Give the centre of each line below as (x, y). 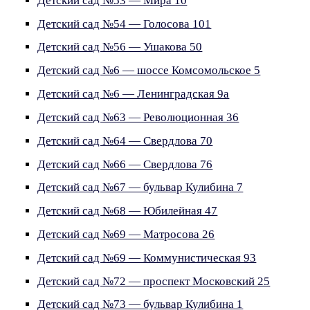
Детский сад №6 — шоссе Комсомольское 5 (149, 71)
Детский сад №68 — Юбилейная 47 (128, 211)
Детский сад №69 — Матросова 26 (126, 234)
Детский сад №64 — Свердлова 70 (125, 140)
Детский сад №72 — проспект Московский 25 (154, 281)
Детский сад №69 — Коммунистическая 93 (147, 257)
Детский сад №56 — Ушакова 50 (120, 47)
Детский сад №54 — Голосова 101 (125, 24)
